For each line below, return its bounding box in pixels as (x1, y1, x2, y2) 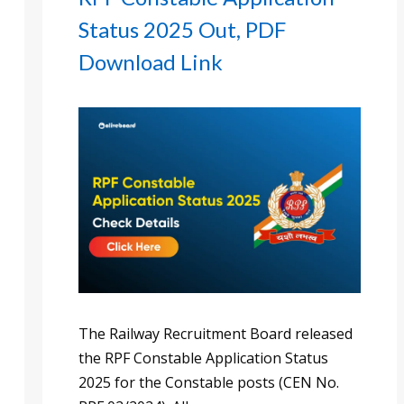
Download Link (78, 49, 223, 76)
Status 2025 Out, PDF (78, 16, 286, 43)
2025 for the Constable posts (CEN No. (78, 372, 339, 392)
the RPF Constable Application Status (78, 347, 328, 368)
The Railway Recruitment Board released (78, 323, 353, 344)
